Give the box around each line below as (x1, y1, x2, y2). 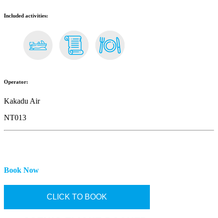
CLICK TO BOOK (47, 192, 107, 201)
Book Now (4, 165, 39, 174)
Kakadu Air (4, 97, 40, 106)
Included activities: (4, 13, 48, 19)
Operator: (4, 79, 28, 85)
